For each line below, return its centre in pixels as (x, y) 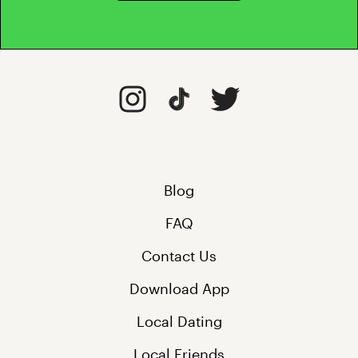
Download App (179, 289)
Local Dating (179, 322)
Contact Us (179, 256)
